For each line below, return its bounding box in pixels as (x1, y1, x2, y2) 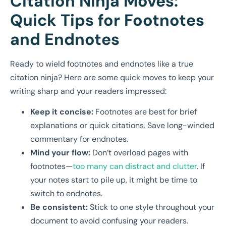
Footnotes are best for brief (93, 106, 197, 118)
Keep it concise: (30, 106, 93, 118)
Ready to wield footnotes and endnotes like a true (10, 59, 193, 70)
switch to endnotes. (30, 188, 102, 199)
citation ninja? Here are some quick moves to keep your (10, 72, 214, 83)
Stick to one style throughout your (88, 202, 214, 213)
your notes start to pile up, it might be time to (30, 175, 197, 186)
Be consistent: (30, 202, 88, 213)
